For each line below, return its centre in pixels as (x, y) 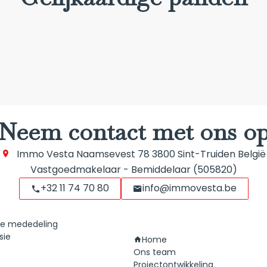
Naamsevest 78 (113, 154)
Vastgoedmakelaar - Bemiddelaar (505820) (133, 169)
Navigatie (159, 225)
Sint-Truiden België (221, 154)
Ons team (155, 252)
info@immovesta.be (189, 188)
